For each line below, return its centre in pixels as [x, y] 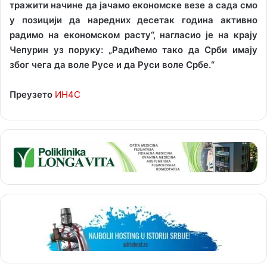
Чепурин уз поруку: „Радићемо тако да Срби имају [133, 50]
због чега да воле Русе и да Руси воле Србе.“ [112, 65]
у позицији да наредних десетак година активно [133, 20]
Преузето [31, 95]
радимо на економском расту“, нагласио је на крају [133, 35]
